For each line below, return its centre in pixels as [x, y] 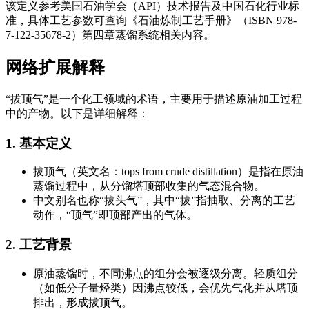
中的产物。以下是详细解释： [77, 113]
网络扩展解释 [55, 67]
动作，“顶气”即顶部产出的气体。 [115, 215]
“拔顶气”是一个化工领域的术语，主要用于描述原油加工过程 [154, 99]
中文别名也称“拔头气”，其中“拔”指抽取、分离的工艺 [164, 201]
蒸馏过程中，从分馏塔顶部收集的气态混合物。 [149, 186]
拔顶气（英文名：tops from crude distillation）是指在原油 [168, 172]
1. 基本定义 [39, 143]
